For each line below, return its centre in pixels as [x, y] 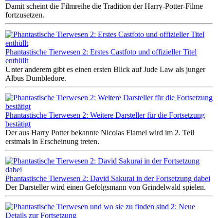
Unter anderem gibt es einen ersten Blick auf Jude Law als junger [105, 69]
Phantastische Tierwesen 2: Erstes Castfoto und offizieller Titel [101, 52]
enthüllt [17, 60]
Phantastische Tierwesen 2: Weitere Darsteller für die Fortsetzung [105, 115]
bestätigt [18, 124]
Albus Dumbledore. [36, 78]
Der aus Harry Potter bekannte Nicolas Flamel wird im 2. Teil [100, 132]
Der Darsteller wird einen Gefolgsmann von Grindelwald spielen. [106, 187]
